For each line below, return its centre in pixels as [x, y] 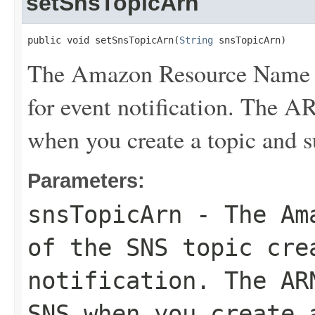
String [196, 40]
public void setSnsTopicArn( [103, 40]
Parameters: [86, 180]
